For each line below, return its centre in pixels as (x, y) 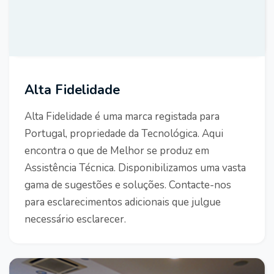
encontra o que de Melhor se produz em (117, 151)
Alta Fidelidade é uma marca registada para (122, 117)
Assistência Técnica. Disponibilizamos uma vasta (135, 168)
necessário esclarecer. (75, 220)
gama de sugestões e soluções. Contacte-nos (128, 185)
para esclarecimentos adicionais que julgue (123, 202)
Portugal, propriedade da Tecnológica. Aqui (124, 134)
